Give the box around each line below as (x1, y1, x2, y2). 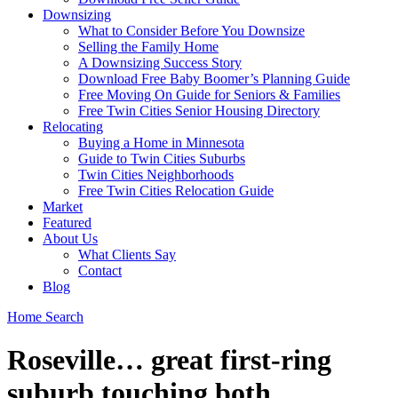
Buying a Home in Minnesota (78, 135, 244, 150)
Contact (78, 263, 122, 278)
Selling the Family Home (78, 39, 219, 54)
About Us (43, 231, 98, 246)
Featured (43, 215, 92, 230)
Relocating (43, 119, 103, 134)
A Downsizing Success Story (78, 55, 242, 70)
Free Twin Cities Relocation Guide (78, 183, 274, 198)
